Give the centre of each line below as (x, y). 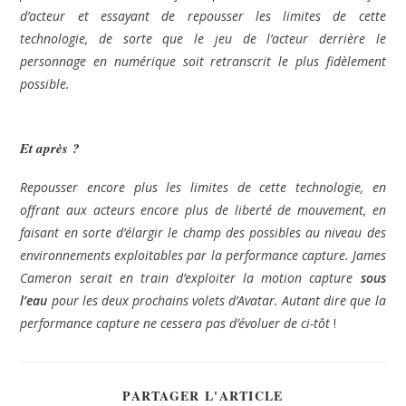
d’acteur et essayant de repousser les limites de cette (203, 16)
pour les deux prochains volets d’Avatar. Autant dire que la (218, 301)
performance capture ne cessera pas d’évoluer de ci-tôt (177, 324)
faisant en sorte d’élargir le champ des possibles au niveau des (203, 233)
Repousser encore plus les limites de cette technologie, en (203, 188)
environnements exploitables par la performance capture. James (203, 256)
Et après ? (50, 149)
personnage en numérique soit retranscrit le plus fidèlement (203, 62)
